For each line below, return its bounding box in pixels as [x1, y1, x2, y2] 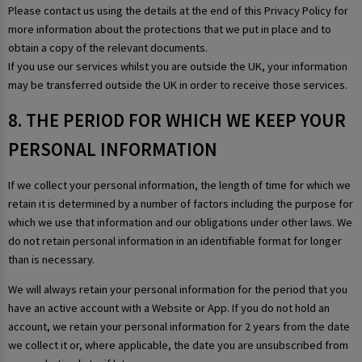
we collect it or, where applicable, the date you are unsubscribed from [8, 338, 348, 353]
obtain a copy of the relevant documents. [8, 40, 208, 55]
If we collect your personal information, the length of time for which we [8, 177, 351, 192]
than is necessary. [8, 251, 95, 267]
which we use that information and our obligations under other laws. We [8, 214, 352, 229]
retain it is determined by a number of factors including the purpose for [8, 196, 353, 211]
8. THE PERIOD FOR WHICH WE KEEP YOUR [8, 108, 346, 133]
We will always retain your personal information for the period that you [8, 282, 347, 297]
